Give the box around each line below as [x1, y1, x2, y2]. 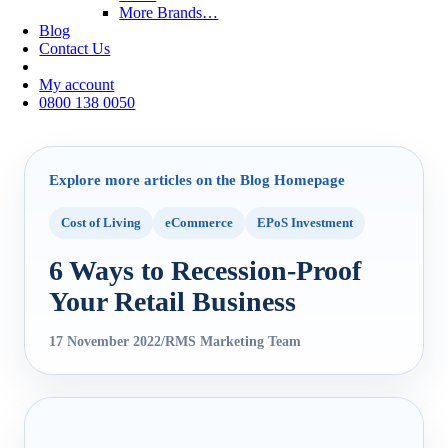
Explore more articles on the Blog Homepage [49, 171, 345, 188]
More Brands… [119, 3, 219, 21]
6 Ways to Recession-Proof [49, 254, 361, 286]
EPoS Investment [257, 215, 353, 231]
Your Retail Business [49, 285, 296, 317]
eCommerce [165, 215, 233, 231]
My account [39, 75, 115, 93]
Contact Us [39, 39, 111, 57]
